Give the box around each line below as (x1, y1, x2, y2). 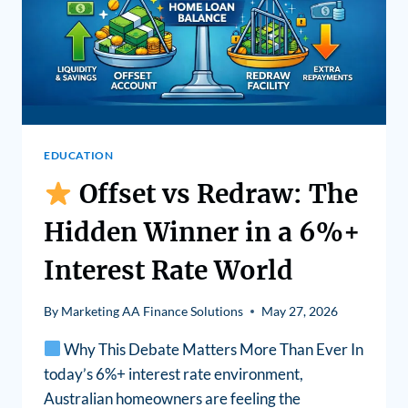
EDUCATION (44, 148, 114, 163)
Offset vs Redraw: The (72, 178, 358, 211)
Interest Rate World (44, 254, 293, 288)
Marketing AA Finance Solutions (61, 303, 244, 319)
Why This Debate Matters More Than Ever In (61, 339, 364, 359)
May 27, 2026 (261, 303, 339, 319)
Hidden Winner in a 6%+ (44, 216, 361, 250)
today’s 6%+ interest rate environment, (44, 363, 303, 383)
